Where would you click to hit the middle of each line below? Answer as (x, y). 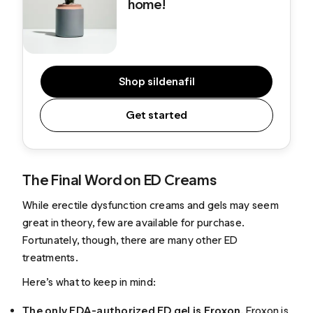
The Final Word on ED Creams (119, 180)
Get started (156, 115)
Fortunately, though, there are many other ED (130, 240)
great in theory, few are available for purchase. (134, 222)
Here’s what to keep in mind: (89, 282)
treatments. (50, 257)
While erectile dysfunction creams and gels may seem (151, 205)
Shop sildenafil (156, 82)
